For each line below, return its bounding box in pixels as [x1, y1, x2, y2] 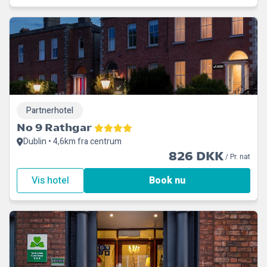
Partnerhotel [26, 104, 73, 117]
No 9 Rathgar [17, 121, 92, 133]
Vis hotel [32, 173, 69, 188]
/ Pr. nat [223, 151, 250, 162]
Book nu [149, 173, 185, 188]
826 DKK [169, 150, 223, 163]
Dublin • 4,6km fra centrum [23, 135, 122, 148]
